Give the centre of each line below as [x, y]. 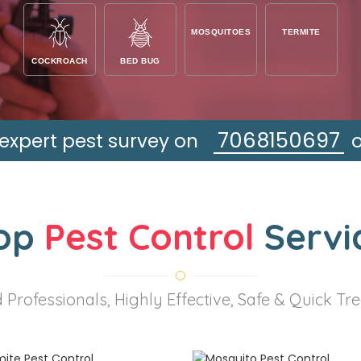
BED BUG [140, 61]
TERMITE [301, 32]
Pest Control [154, 237]
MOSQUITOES [221, 32]
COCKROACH [60, 61]
